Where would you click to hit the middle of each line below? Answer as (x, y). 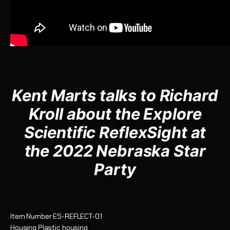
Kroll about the (86, 113)
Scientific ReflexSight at (115, 132)
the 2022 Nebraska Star (115, 150)
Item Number (31, 216)
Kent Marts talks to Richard (115, 95)
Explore (172, 113)
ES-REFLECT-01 (78, 216)
